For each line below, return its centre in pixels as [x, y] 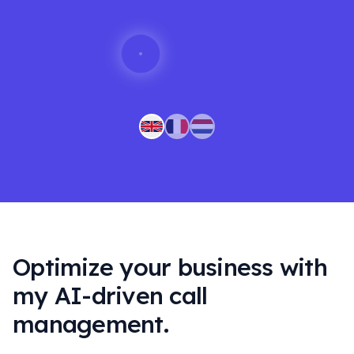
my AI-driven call [110, 296]
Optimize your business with [170, 267]
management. [90, 324]
